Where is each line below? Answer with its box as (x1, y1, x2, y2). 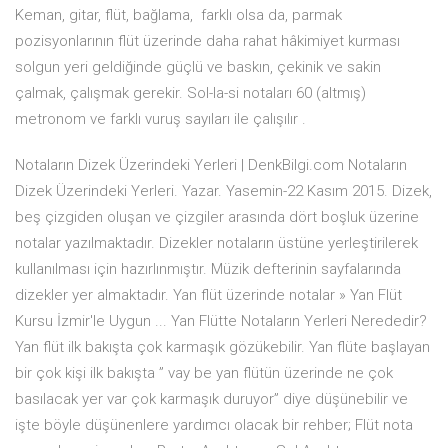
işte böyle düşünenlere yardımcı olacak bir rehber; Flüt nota (15, 416, 413, 435)
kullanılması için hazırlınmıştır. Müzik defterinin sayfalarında (15, 260, 401, 279)
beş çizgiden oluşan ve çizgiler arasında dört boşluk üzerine (15, 208, 419, 227)
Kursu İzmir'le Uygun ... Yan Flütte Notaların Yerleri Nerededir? (15, 312, 427, 331)
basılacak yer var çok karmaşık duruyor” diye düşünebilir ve (15, 390, 408, 409)
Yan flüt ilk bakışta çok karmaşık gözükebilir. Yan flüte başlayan (15, 338, 430, 357)
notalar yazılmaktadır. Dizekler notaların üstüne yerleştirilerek (15, 234, 418, 253)
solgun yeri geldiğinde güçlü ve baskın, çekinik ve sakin (15, 58, 381, 77)
